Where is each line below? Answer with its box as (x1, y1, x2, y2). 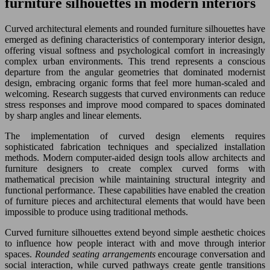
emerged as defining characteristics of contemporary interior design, (5, 34, 265, 45)
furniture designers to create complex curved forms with (5, 163, 265, 174)
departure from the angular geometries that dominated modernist (5, 66, 265, 77)
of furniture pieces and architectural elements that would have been (5, 195, 265, 206)
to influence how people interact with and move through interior (5, 237, 265, 248)
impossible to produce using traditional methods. (5, 206, 188, 217)
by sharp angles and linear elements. (5, 110, 142, 121)
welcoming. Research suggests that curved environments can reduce (5, 88, 265, 99)
